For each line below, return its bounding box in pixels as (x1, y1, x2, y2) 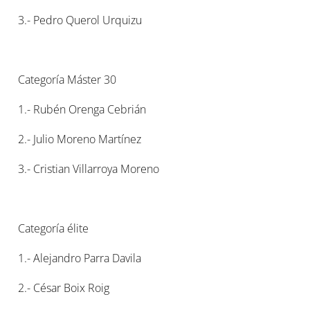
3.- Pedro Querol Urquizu (18, 12, 143, 28)
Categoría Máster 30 (18, 72, 117, 87)
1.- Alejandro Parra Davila (18, 250, 142, 266)
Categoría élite (18, 221, 89, 236)
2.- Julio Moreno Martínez (18, 131, 142, 147)
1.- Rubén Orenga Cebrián (18, 102, 147, 117)
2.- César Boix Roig (18, 280, 110, 295)
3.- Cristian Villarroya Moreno (18, 161, 160, 176)
